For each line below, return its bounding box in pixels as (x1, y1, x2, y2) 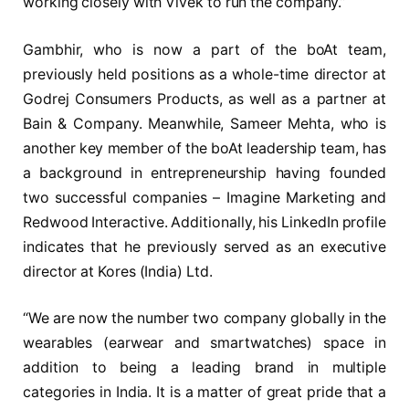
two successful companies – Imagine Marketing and (23, 188, 386, 206)
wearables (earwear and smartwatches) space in (23, 334, 386, 352)
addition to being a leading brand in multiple (23, 359, 386, 377)
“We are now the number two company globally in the (23, 309, 386, 328)
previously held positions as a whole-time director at (23, 65, 386, 83)
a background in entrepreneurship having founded (23, 163, 386, 182)
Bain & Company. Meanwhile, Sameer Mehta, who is (23, 114, 386, 132)
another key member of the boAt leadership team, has (23, 139, 386, 157)
